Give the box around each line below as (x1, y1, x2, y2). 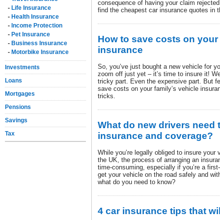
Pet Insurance (11, 31, 50, 38)
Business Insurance (11, 40, 67, 47)
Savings (5, 117, 27, 124)
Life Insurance (11, 4, 51, 11)
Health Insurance (11, 13, 59, 20)
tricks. (98, 92, 115, 100)
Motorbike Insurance (11, 49, 69, 55)
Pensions (5, 104, 31, 110)
